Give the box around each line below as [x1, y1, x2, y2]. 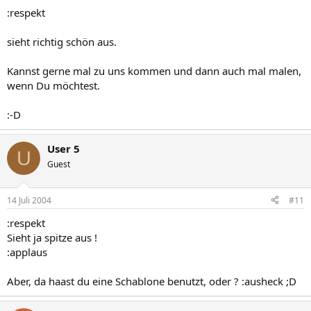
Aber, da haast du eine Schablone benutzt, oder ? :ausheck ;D [7, 274, 296, 288]
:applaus [7, 244, 47, 259]
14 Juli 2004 [7, 194, 51, 206]
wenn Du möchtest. [7, 78, 100, 92]
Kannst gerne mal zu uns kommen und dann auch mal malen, [7, 64, 301, 78]
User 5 [47, 142, 80, 155]
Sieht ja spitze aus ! [7, 230, 97, 244]
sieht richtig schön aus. [7, 35, 117, 49]
